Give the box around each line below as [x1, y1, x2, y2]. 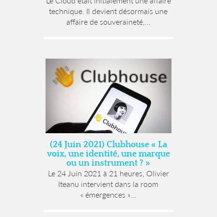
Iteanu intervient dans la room [58, 179, 159, 189]
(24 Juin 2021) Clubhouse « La [49, 140, 167, 150]
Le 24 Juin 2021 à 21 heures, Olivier [47, 169, 169, 178]
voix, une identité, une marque [46, 149, 170, 159]
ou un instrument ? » [66, 158, 151, 169]
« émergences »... [80, 190, 137, 200]
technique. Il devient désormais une [49, 6, 168, 15]
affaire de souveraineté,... [66, 16, 151, 26]
